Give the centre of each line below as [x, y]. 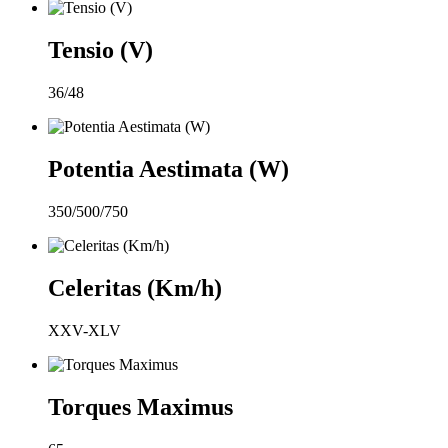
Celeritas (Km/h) [135, 287]
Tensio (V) [100, 50]
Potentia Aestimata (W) [168, 168]
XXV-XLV [84, 330]
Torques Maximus [140, 406]
